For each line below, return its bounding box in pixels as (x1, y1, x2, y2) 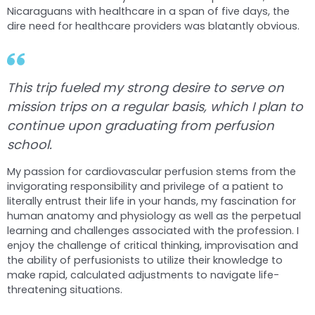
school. (7, 136, 52, 154)
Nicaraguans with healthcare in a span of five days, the (7, 4, 290, 19)
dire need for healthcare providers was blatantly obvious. (7, 19, 300, 34)
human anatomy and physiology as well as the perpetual (7, 209, 301, 224)
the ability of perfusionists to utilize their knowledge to (7, 253, 283, 268)
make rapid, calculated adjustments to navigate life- (7, 268, 279, 283)
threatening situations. (7, 283, 122, 297)
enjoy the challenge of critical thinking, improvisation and (7, 238, 298, 253)
